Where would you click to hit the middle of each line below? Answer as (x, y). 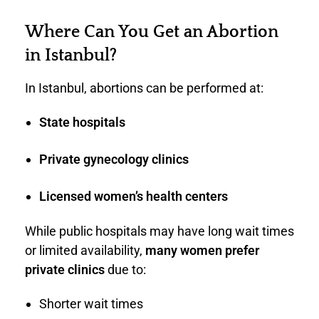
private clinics (65, 269)
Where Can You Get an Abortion (152, 32)
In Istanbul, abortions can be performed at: (144, 88)
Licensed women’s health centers (133, 196)
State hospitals (82, 122)
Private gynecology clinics (114, 159)
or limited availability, (85, 250)
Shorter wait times (91, 303)
